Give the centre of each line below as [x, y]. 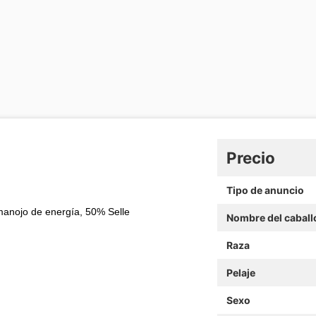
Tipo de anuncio [265, 190]
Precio [250, 157]
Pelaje [241, 272]
